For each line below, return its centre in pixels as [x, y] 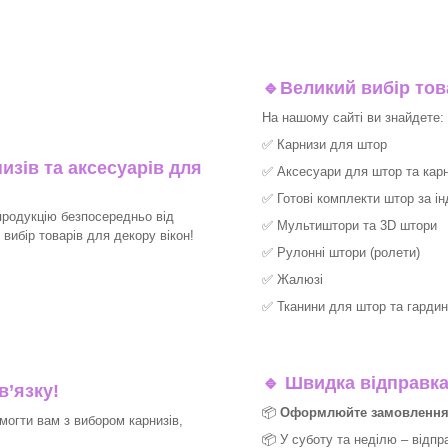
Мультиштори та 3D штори [357, 226]
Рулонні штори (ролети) [348, 253]
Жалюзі [300, 280]
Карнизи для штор [332, 145]
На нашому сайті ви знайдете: [353, 118]
